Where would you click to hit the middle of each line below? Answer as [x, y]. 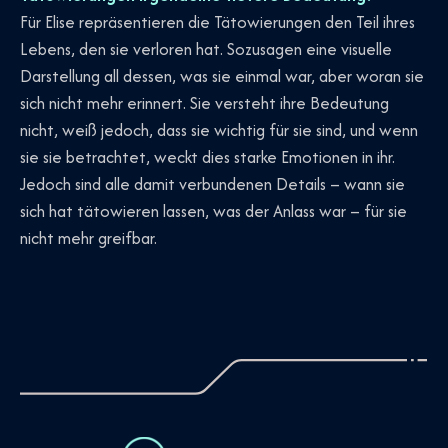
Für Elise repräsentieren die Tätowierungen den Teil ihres [217, 21]
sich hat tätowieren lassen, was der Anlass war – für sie [213, 210]
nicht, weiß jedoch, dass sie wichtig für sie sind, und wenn [219, 129]
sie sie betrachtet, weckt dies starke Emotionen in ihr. [207, 156]
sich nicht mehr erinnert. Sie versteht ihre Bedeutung [204, 102]
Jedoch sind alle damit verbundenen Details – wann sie [212, 183]
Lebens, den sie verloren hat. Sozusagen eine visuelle [206, 48]
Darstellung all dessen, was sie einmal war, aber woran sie [222, 75]
